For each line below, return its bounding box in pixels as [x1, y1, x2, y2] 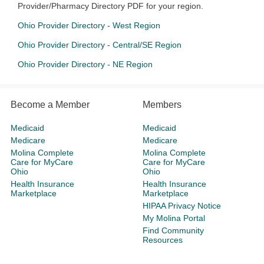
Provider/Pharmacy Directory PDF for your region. [18, 1, 203, 11]
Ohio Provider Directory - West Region [18, 21, 160, 31]
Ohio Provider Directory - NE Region [18, 60, 153, 70]
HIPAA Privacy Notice [143, 201, 221, 211]
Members [143, 100, 181, 110]
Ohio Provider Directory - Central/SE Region [18, 40, 181, 50]
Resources [143, 235, 183, 245]
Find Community [143, 226, 204, 236]
